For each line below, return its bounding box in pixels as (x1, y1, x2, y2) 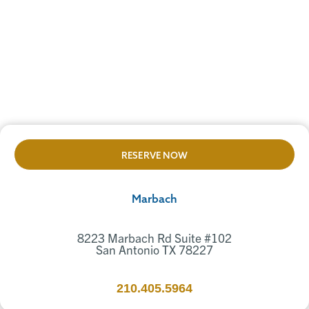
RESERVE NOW (121, 152, 188, 161)
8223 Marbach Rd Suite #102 (77, 230, 232, 246)
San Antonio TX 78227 (96, 241, 213, 258)
